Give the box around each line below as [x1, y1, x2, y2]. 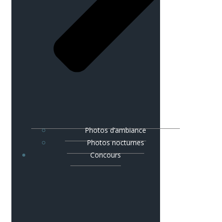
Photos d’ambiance [85, 125, 146, 135]
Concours [90, 150, 121, 160]
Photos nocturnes [87, 137, 144, 147]
